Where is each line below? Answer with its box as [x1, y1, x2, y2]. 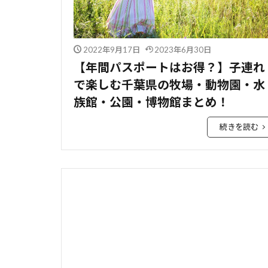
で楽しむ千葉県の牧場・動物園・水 [74, 77, 265, 92]
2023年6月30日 [154, 45, 211, 55]
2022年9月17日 [83, 45, 140, 55]
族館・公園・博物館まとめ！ [74, 95, 229, 109]
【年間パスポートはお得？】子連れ [74, 60, 265, 75]
